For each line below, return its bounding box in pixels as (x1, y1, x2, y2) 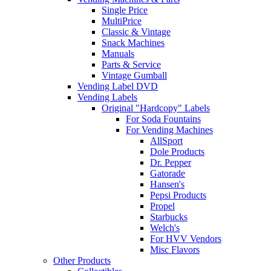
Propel (150, 201, 175, 212)
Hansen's (150, 179, 184, 190)
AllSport (150, 135, 183, 146)
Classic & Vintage (102, 27, 171, 38)
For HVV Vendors (150, 233, 221, 244)
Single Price (102, 5, 148, 16)
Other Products (53, 255, 111, 266)
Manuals (102, 48, 134, 59)
